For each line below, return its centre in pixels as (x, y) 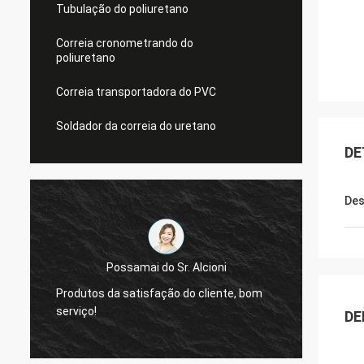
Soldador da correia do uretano (136, 126)
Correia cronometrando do (125, 43)
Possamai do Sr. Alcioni (166, 267)
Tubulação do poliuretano (122, 9)
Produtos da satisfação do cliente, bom (159, 293)
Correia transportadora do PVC (136, 92)
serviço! (76, 311)
